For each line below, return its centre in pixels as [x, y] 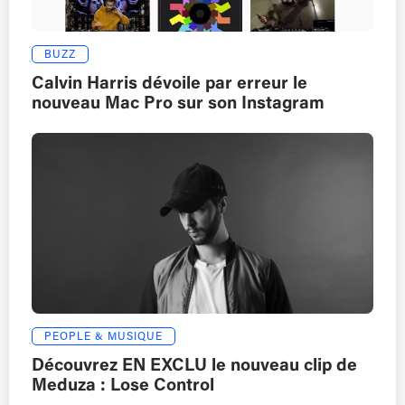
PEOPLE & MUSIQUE [104, 337]
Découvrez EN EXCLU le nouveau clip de [194, 367]
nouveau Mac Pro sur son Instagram [178, 104]
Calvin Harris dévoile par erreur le [170, 85]
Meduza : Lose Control [123, 386]
